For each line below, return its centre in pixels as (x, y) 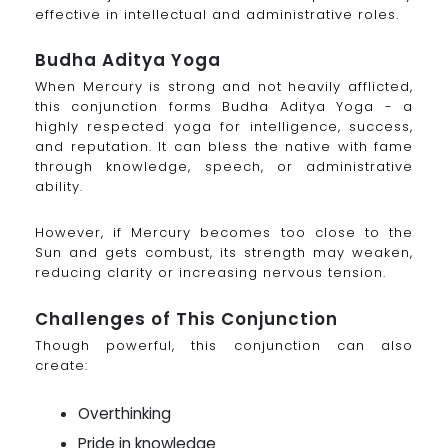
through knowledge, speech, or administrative (224, 167)
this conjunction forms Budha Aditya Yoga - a (224, 107)
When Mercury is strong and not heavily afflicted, (224, 87)
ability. (59, 187)
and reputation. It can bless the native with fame (224, 147)
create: (61, 365)
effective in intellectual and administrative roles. (217, 14)
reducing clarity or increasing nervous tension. (210, 273)
